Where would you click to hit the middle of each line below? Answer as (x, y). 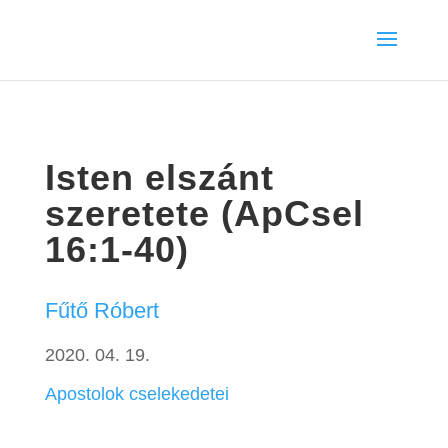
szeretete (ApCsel (204, 213)
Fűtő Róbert (101, 310)
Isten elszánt (159, 177)
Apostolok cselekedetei (136, 393)
